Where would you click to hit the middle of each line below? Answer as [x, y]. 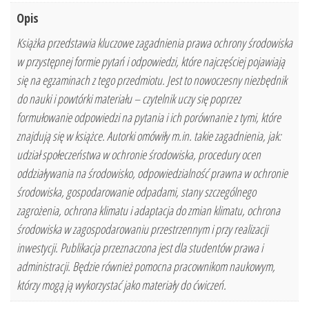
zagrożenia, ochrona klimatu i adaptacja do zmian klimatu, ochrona [148, 211]
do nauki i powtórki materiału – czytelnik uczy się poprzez [129, 99]
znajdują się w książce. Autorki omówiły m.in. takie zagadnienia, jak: [149, 136]
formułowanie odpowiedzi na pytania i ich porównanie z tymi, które [149, 118]
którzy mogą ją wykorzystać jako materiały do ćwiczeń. [121, 285]
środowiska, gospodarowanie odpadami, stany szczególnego [136, 192]
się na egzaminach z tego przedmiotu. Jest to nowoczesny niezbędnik [152, 80]
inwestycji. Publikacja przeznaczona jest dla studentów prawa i [140, 248]
